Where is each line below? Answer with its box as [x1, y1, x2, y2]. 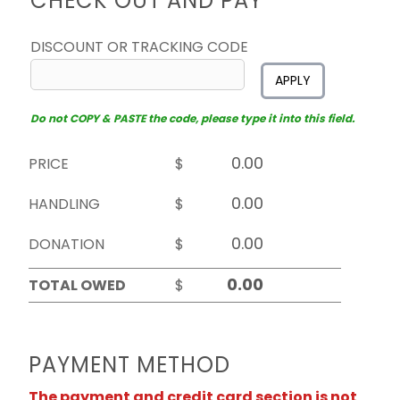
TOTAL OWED [29, 275, 126, 296]
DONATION [29, 234, 104, 255]
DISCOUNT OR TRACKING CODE [30, 37, 248, 58]
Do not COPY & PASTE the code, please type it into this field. [30, 111, 354, 127]
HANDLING [29, 194, 100, 215]
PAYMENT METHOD [29, 350, 230, 380]
